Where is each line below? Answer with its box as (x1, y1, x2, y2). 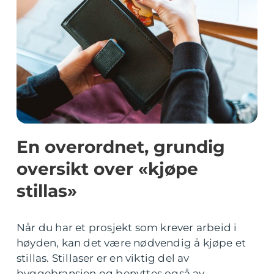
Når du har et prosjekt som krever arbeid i (17, 221, 237, 234)
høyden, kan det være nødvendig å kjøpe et (17, 237, 246, 249)
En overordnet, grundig (17, 136, 225, 157)
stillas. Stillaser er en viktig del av (17, 252, 190, 264)
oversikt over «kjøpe (17, 158, 198, 179)
